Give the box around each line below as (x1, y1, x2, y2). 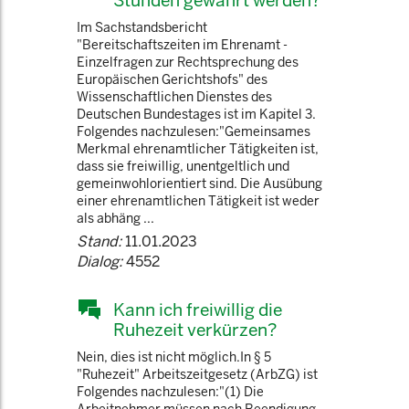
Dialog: (77, 252, 122, 271)
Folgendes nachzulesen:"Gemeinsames (77, 123, 310, 140)
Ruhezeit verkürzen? (113, 319, 277, 341)
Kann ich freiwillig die (113, 299, 282, 320)
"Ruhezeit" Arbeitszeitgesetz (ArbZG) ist (77, 366, 318, 383)
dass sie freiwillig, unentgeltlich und (77, 158, 289, 174)
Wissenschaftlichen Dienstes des (77, 89, 272, 105)
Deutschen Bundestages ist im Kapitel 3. (77, 106, 316, 122)
